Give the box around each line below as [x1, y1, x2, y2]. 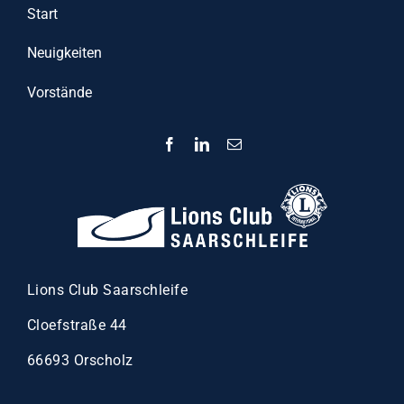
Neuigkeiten [26, 44, 102, 62]
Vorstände [26, 83, 92, 101]
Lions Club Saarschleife [26, 280, 188, 298]
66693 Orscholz [26, 351, 133, 369]
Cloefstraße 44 [26, 316, 127, 334]
